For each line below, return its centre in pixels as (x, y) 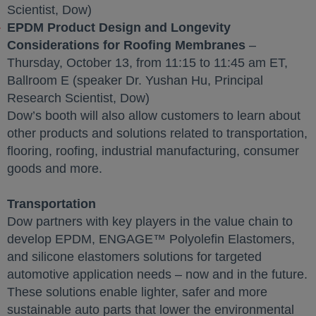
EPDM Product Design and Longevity (119, 28)
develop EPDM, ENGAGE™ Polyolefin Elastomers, (151, 239)
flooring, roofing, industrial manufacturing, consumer (153, 151)
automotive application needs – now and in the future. (157, 274)
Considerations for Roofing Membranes (126, 45)
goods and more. (55, 169)
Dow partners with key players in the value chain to (150, 221)
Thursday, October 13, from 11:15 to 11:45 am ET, (147, 63)
